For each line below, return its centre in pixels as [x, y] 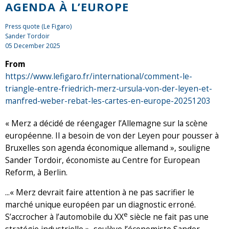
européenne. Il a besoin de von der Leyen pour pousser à [112, 135]
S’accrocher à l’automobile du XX [64, 217]
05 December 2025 [33, 45]
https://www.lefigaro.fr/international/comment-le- [99, 76]
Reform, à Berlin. [37, 172]
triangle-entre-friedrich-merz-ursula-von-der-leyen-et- [109, 88]
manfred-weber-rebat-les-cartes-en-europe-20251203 [108, 101]
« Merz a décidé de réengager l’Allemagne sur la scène [106, 123]
